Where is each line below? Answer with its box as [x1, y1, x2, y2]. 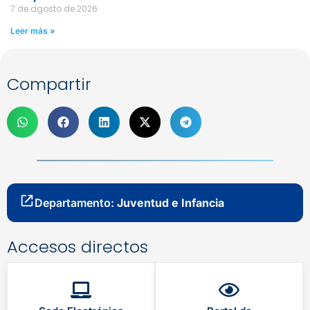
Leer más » [10, 26, 55, 37]
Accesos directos [7, 235, 148, 259]
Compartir [7, 73, 91, 96]
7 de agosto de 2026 [10, 3, 98, 15]
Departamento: [35, 196, 117, 210]
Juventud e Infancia [117, 196, 224, 210]
